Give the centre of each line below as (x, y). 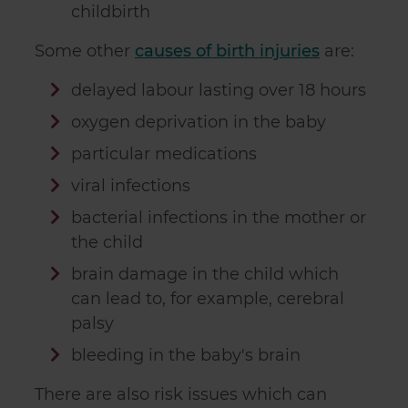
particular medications (163, 154)
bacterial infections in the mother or (218, 218)
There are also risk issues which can (181, 394)
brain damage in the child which (204, 274)
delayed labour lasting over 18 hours (218, 90)
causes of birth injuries (227, 51)
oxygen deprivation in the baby (198, 122)
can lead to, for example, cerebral (208, 299)
